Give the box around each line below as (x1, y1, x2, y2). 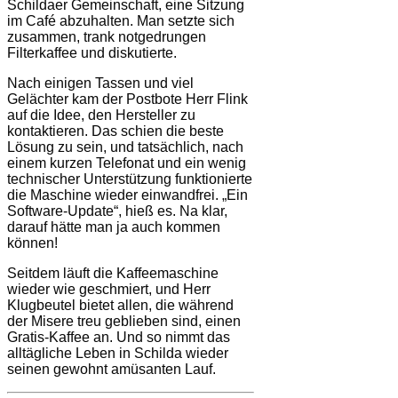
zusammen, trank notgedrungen (7, 28, 206, 44)
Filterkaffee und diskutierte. (7, 44, 177, 60)
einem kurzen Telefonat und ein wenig (7, 155, 246, 171)
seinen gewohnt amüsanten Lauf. (7, 361, 216, 377)
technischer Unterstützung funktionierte (7, 171, 252, 187)
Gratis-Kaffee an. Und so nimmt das (7, 329, 230, 345)
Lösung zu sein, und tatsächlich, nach (7, 139, 243, 155)
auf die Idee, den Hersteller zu (7, 107, 195, 123)
